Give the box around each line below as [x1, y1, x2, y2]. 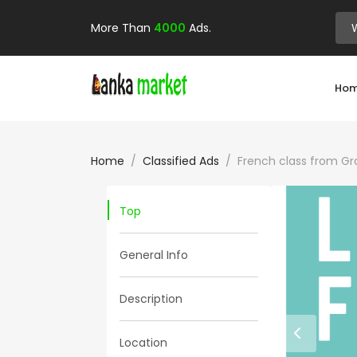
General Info [120, 247, 188, 263]
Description [120, 291, 182, 307]
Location [120, 335, 167, 351]
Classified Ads [143, 153, 219, 169]
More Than [91, 19, 154, 36]
